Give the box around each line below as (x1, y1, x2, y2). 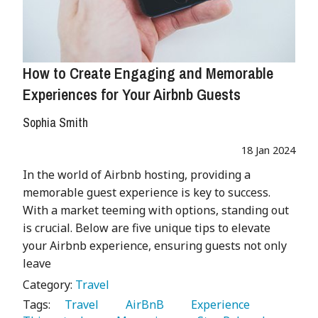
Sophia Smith (23, 114, 88, 131)
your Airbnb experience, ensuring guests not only (23, 238, 287, 253)
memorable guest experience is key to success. (23, 185, 270, 200)
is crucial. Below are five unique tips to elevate (23, 220, 270, 236)
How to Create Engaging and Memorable (23, 62, 273, 84)
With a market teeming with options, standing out (23, 202, 289, 218)
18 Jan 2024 (241, 143, 295, 157)
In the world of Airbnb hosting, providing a (23, 167, 251, 182)
